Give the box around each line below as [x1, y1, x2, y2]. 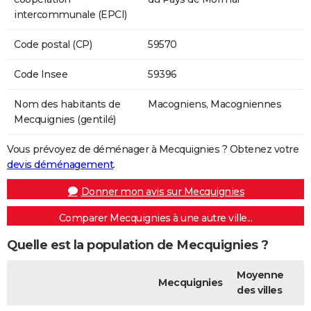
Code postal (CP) [14, 37, 92, 51]
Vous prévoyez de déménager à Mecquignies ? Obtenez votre [7, 142, 299, 155]
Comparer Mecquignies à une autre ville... [58, 211, 253, 224]
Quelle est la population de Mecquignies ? [7, 237, 269, 253]
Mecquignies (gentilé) [14, 112, 116, 126]
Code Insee [14, 67, 67, 81]
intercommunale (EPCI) [14, 8, 127, 21]
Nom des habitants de [14, 97, 120, 110]
